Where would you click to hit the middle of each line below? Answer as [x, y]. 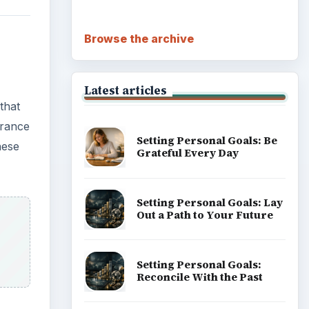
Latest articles [125, 90]
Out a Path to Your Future [205, 215]
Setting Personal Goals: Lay [209, 202]
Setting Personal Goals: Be [207, 141]
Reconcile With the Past [199, 277]
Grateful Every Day [187, 153]
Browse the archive [139, 38]
